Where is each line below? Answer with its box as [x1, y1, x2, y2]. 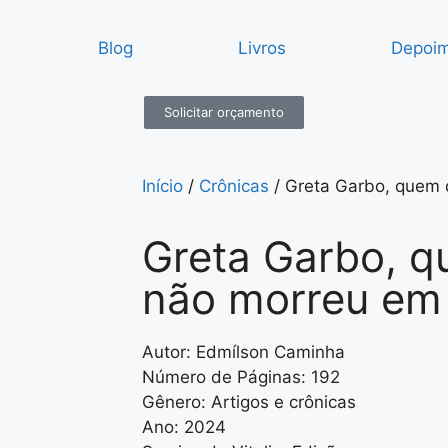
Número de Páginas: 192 [142, 367, 340, 387]
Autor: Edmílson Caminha [142, 342, 345, 362]
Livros [238, 38, 287, 58]
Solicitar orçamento [164, 104, 284, 120]
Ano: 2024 [142, 417, 226, 437]
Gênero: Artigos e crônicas [142, 392, 356, 412]
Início [142, 176, 183, 196]
